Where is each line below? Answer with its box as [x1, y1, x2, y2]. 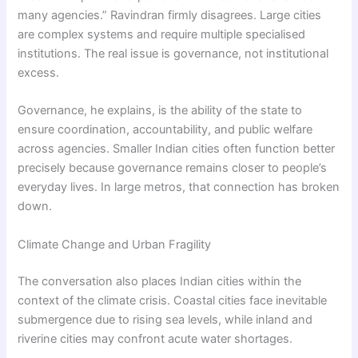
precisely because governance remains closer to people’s [18, 161, 328, 176]
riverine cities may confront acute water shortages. [18, 331, 293, 346]
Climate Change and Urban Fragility [18, 237, 212, 252]
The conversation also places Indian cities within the [18, 273, 302, 288]
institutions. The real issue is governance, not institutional [18, 46, 329, 62]
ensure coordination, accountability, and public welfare [18, 122, 313, 137]
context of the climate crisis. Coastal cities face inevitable [18, 292, 328, 308]
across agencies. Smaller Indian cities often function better [18, 141, 336, 157]
